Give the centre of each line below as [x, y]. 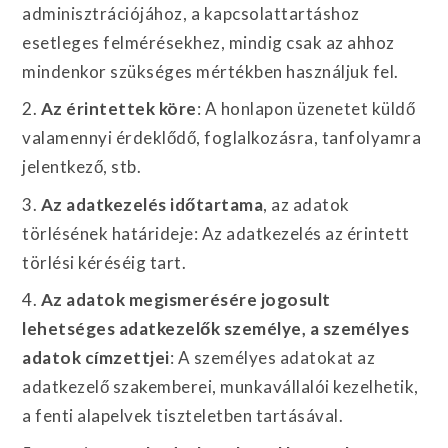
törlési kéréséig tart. [104, 262]
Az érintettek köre [117, 108]
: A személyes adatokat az [272, 357]
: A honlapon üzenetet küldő [306, 108]
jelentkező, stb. [82, 166]
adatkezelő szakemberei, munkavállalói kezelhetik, [220, 386]
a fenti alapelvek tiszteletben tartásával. [183, 415]
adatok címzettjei [96, 357]
